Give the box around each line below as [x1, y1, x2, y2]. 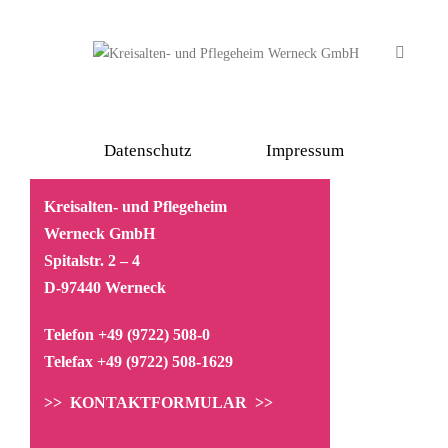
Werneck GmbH [44, 224, 155, 242]
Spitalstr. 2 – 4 [44, 251, 140, 269]
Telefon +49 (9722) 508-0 [44, 325, 210, 343]
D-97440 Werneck [44, 278, 166, 296]
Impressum [266, 140, 344, 160]
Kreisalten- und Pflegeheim [44, 197, 227, 215]
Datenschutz [104, 140, 192, 160]
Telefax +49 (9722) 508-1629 [44, 352, 233, 370]
